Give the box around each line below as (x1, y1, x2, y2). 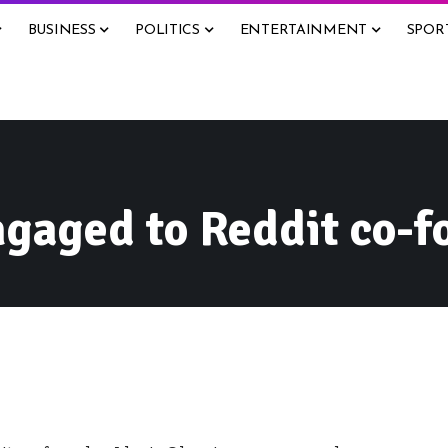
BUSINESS (27, 22, 96, 38)
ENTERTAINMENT (239, 22, 368, 38)
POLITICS (135, 22, 200, 38)
